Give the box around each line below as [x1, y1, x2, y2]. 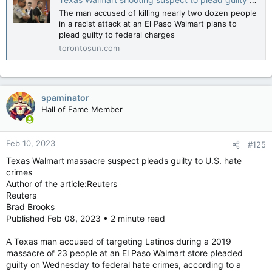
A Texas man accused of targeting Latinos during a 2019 [6, 236, 231, 246]
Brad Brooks [6, 201, 55, 212]
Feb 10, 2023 [6, 138, 55, 148]
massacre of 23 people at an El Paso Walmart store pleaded [6, 247, 243, 258]
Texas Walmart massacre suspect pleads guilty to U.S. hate [6, 155, 242, 166]
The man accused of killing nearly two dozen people [59, 8, 257, 18]
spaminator [41, 92, 89, 103]
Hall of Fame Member [41, 104, 123, 114]
